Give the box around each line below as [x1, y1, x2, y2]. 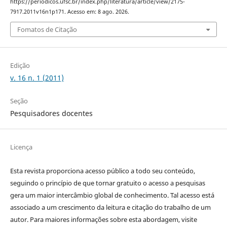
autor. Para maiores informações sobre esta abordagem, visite [10, 215, 197, 224]
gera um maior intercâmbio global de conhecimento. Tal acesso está [10, 191, 214, 200]
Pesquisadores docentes [10, 108, 93, 119]
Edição [10, 61, 30, 70]
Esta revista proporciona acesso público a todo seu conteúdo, [10, 166, 195, 176]
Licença [10, 142, 32, 152]
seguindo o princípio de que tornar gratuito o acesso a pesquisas [10, 178, 205, 188]
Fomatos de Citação [17, 25, 77, 34]
